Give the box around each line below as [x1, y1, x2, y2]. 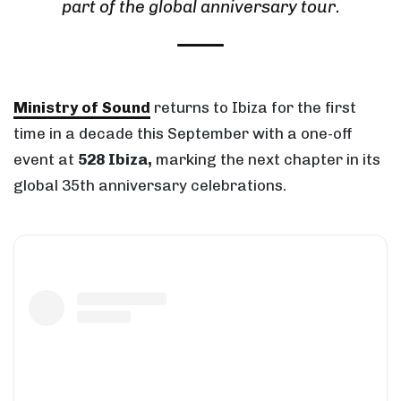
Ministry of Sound [13, 98, 150, 117]
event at [13, 150, 78, 169]
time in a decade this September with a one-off [13, 124, 353, 143]
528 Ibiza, [78, 150, 152, 169]
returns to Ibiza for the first [154, 98, 356, 117]
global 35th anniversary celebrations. [13, 176, 286, 195]
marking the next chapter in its [152, 150, 380, 169]
